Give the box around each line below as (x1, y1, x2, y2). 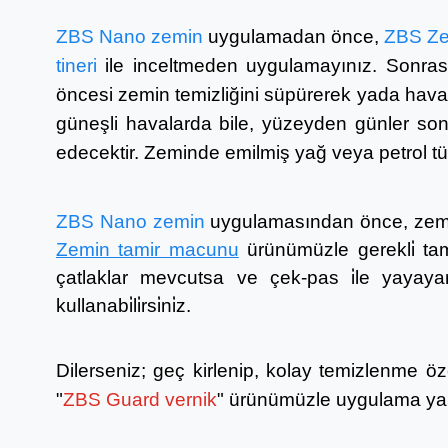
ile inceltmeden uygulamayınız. (105, 55, 386, 76)
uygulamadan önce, (208, 26, 380, 47)
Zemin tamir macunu (56, 239, 239, 260)
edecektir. (56, 142, 144, 163)
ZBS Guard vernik (63, 389, 217, 410)
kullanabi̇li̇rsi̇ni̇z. (56, 295, 191, 316)
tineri (56, 55, 106, 76)
